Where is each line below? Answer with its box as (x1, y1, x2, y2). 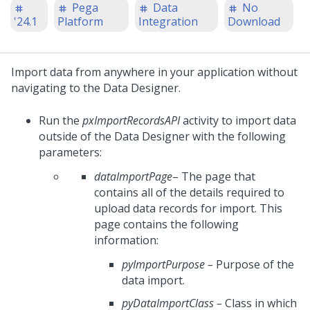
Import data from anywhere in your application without (11, 64, 298, 80)
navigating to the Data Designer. (11, 80, 181, 95)
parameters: (39, 145, 102, 160)
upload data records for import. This (94, 201, 282, 216)
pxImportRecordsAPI (82, 113, 180, 128)
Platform (57, 14, 104, 29)
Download (228, 14, 281, 29)
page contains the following (94, 217, 239, 232)
